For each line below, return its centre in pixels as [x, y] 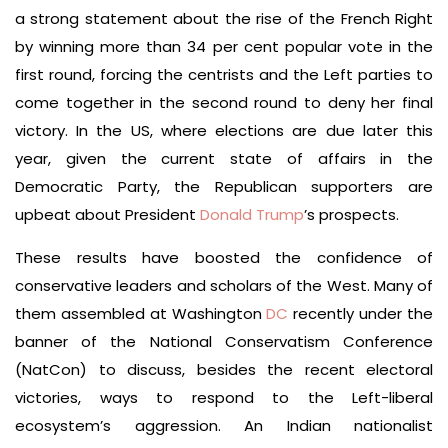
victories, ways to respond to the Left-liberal [224, 397]
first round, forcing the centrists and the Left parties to [224, 74]
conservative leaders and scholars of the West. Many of [224, 285]
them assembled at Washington [141, 313]
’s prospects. [351, 214]
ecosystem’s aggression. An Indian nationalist [224, 425]
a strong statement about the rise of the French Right [224, 18]
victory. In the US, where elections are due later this [224, 130]
